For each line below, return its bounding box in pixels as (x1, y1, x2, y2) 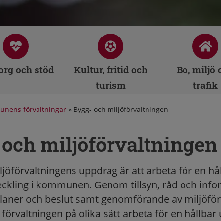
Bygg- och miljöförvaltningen (74, 105, 168, 114)
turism (95, 79, 126, 91)
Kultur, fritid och (74, 63, 147, 75)
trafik (193, 79, 218, 91)
